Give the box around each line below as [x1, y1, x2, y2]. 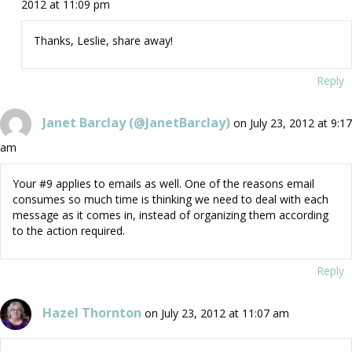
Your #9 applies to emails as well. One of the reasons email [13, 176, 314, 192]
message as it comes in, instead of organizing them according [13, 207, 328, 223]
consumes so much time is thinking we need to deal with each [13, 192, 328, 207]
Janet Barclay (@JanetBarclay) [42, 113, 230, 131]
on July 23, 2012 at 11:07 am [145, 305, 289, 321]
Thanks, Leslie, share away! [33, 33, 173, 49]
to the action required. [13, 223, 125, 239]
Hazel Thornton [42, 303, 141, 321]
